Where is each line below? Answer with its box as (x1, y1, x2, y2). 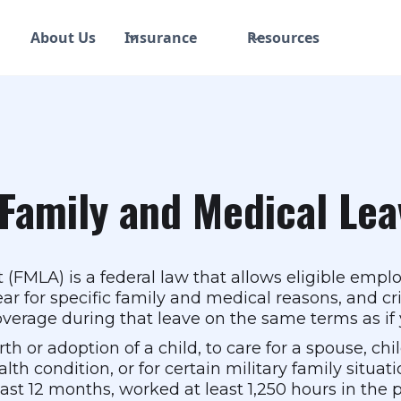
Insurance (124, 28, 198, 47)
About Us (30, 28, 97, 47)
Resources (247, 28, 320, 47)
